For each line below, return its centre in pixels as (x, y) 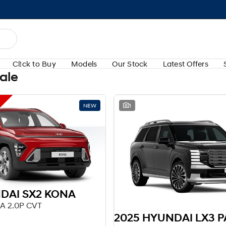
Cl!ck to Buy (34, 64)
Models (84, 64)
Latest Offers (185, 64)
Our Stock (130, 64)
